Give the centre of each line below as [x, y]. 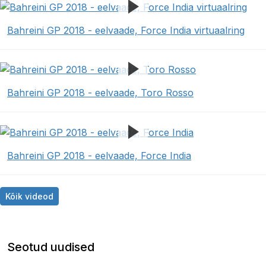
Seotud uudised [51, 247]
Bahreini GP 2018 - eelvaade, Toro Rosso [100, 93]
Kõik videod [29, 196]
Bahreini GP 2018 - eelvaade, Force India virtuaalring [126, 30]
